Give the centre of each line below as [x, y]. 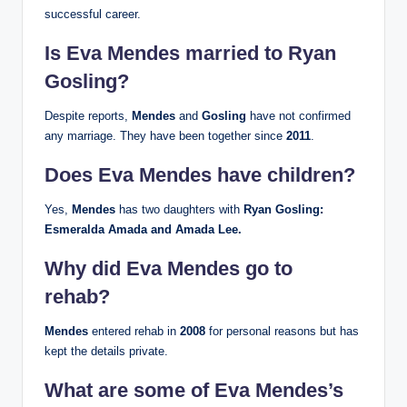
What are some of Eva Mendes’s [194, 391]
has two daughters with [181, 210]
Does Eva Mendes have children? [200, 175]
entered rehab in [136, 332]
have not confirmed [300, 116]
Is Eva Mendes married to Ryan [190, 54]
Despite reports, [88, 116]
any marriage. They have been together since [165, 136]
